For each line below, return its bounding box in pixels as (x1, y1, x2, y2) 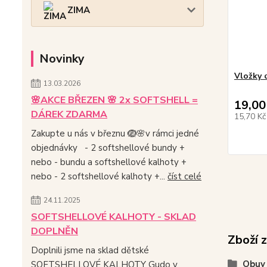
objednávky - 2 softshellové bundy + (31, 141, 185, 154)
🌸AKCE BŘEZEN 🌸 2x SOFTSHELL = (31, 93, 198, 107)
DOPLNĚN (31, 224, 78, 238)
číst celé (167, 170, 201, 182)
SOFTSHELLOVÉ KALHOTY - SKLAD (31, 210, 196, 223)
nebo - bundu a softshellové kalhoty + (31, 156, 187, 168)
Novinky (39, 50, 85, 67)
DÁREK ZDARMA (31, 107, 107, 121)
